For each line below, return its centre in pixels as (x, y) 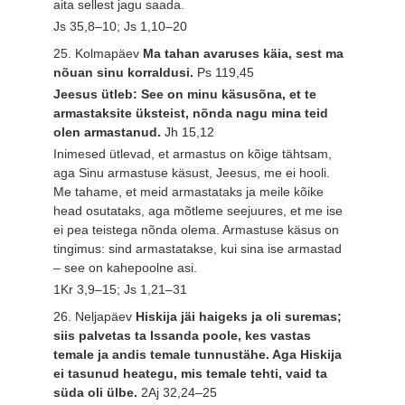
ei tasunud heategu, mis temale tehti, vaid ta (191, 374)
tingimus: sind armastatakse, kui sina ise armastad (198, 248)
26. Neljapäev (95, 317)
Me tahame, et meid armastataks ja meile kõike (189, 191)
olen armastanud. (109, 132)
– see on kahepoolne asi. (126, 267)
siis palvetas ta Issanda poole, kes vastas (183, 336)
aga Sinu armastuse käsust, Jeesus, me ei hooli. (192, 172)
